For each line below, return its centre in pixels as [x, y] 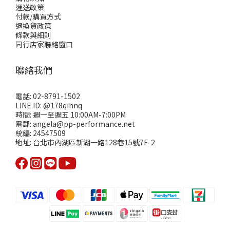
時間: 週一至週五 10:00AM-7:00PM [71, 114]
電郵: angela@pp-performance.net [75, 124]
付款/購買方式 [38, 16]
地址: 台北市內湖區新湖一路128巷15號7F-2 [85, 142]
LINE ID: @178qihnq [49, 105]
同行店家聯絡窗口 [44, 44]
